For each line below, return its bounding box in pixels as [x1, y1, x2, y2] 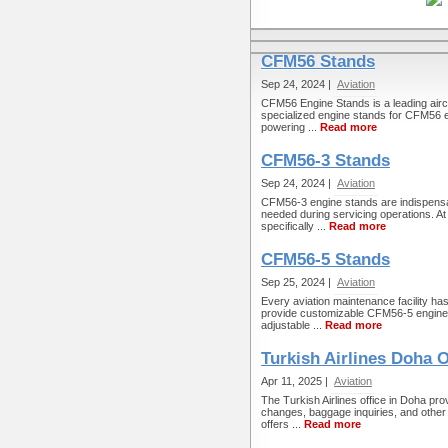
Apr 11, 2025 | [261, 375, 331, 387]
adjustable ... [261, 319, 325, 331]
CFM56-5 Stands [261, 250, 390, 269]
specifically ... [261, 220, 329, 232]
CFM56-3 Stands [261, 151, 390, 170]
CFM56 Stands [261, 52, 375, 71]
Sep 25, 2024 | [261, 276, 334, 288]
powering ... [261, 121, 320, 133]
